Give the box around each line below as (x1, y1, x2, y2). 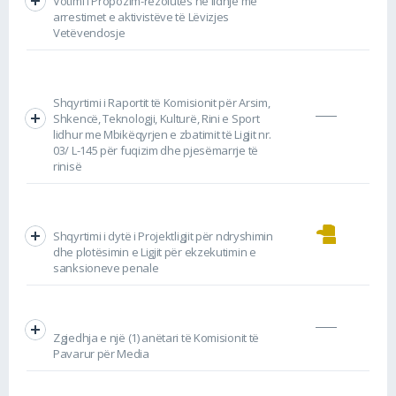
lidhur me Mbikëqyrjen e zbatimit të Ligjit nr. (53, 126, 272, 142)
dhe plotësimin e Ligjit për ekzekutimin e (53, 243, 256, 260)
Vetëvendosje (53, 24, 126, 41)
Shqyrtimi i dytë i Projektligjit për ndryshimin (53, 227, 273, 244)
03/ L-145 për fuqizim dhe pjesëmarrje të (53, 141, 258, 158)
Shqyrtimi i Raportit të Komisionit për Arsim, (53, 94, 270, 110)
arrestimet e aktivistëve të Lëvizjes (53, 8, 230, 25)
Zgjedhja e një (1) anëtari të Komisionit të (53, 329, 260, 346)
